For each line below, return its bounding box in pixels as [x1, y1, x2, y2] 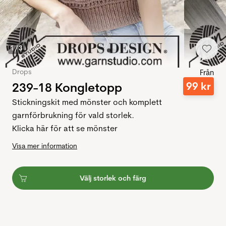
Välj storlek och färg [80, 174, 146, 183]
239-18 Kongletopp [12, 79, 122, 95]
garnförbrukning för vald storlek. [12, 110, 134, 121]
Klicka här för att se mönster [12, 123, 118, 134]
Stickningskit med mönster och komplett [12, 97, 162, 107]
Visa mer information [12, 141, 77, 151]
